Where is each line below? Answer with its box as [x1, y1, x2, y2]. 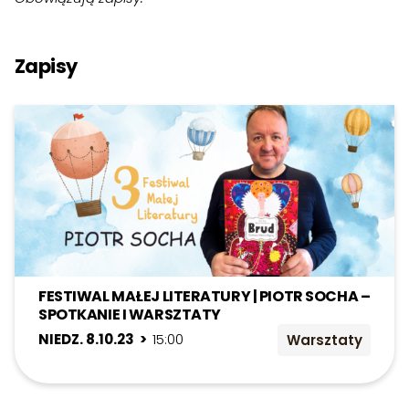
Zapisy [15, 53, 78, 80]
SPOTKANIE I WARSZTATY [38, 303, 221, 325]
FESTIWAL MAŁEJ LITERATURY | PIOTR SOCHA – [38, 285, 371, 307]
